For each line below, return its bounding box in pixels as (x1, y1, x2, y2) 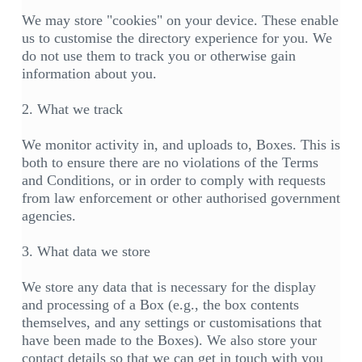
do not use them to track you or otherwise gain (21, 48, 296, 65)
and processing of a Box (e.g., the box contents (21, 297, 299, 314)
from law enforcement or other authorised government (21, 190, 340, 207)
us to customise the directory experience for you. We (21, 30, 332, 47)
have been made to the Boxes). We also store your (21, 332, 317, 349)
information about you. (21, 65, 157, 82)
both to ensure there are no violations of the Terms (21, 154, 318, 171)
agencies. (21, 208, 76, 225)
